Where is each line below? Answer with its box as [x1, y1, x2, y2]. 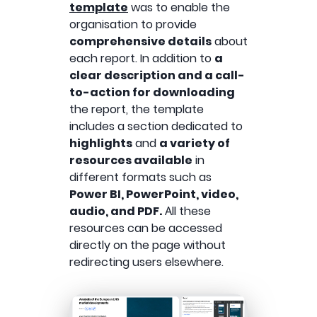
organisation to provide [69, 16, 197, 33]
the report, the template [69, 100, 204, 117]
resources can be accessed [69, 219, 222, 236]
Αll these [162, 202, 211, 219]
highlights [69, 134, 132, 151]
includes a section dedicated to [69, 117, 243, 134]
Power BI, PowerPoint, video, [69, 185, 238, 202]
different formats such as [69, 168, 212, 185]
